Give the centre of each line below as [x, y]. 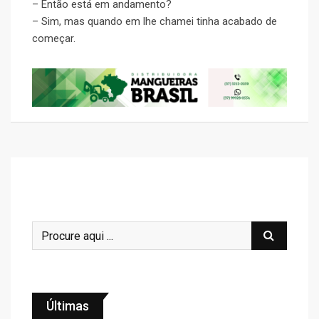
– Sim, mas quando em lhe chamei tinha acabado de [155, 22]
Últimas [68, 306]
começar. [54, 39]
